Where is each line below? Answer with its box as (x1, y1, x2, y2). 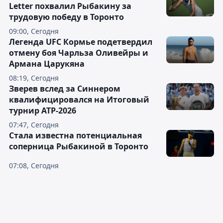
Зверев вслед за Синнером (9, 83, 120, 95)
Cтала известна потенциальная (9, 130, 142, 141)
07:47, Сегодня (9, 120, 59, 130)
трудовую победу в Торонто (9, 11, 124, 23)
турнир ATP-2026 (9, 105, 76, 116)
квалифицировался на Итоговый (9, 94, 149, 106)
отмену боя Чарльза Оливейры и (9, 47, 148, 59)
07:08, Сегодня (9, 161, 59, 171)
